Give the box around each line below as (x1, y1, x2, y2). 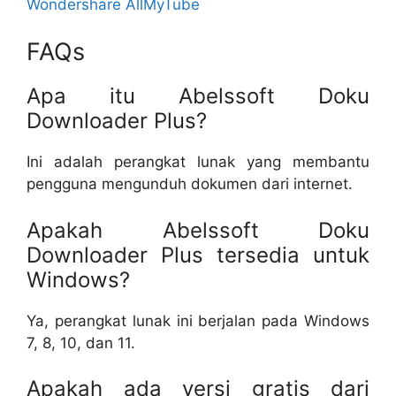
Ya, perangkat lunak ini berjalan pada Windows (27, 311, 369, 330)
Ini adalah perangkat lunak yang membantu (27, 153, 369, 171)
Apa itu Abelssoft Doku (27, 83, 369, 109)
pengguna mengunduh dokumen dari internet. (27, 175, 353, 193)
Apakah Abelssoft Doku (27, 217, 369, 243)
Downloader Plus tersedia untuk (27, 241, 369, 268)
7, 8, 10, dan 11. (27, 333, 135, 352)
